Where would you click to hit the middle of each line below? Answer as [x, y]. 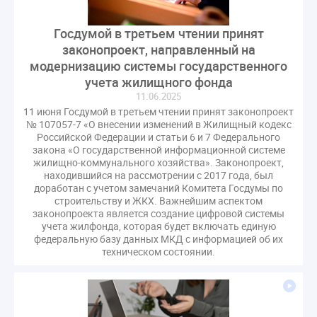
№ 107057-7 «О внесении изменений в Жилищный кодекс [158, 124]
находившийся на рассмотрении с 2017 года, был [158, 175]
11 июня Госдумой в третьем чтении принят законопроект [158, 111]
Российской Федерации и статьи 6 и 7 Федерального [158, 137]
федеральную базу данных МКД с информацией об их [158, 238]
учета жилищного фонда [158, 82]
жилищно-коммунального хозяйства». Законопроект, [158, 162]
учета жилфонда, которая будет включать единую [158, 226]
